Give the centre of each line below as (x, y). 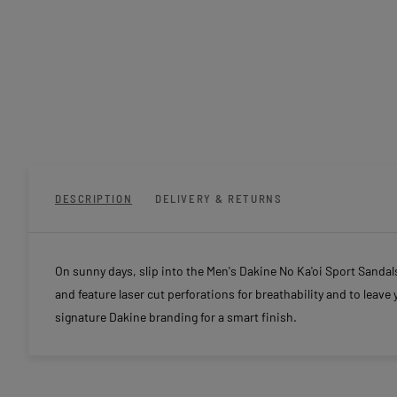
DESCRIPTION (94, 199)
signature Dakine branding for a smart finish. (176, 317)
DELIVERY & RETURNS (219, 199)
